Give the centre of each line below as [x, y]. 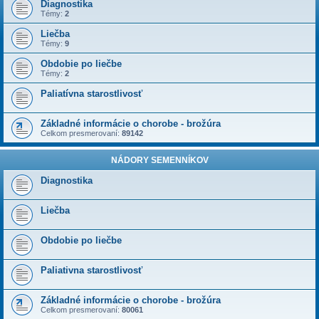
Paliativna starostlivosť [91, 270]
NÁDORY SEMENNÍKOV [159, 160]
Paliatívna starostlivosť [91, 94]
